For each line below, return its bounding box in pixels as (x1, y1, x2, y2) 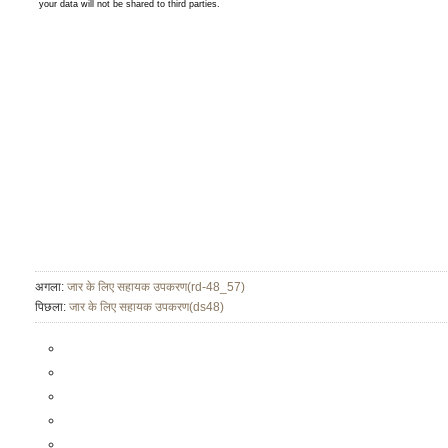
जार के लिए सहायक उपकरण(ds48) (69, 300, 224, 314)
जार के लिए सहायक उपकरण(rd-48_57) (67, 280, 245, 294)
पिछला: (35, 300, 69, 314)
